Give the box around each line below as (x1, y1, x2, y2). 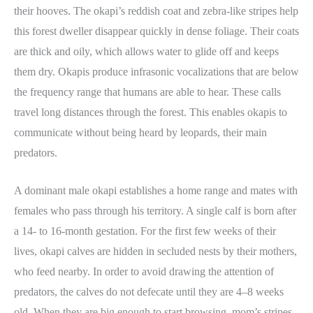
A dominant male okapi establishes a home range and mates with (14, 184, 298, 197)
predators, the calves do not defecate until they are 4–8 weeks (14, 286, 284, 298)
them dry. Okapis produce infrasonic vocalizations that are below (14, 65, 299, 78)
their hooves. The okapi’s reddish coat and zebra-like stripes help (14, 4, 298, 17)
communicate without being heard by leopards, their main (14, 126, 267, 138)
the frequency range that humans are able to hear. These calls (14, 85, 281, 98)
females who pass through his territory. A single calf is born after (14, 205, 296, 217)
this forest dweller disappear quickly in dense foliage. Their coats (14, 24, 299, 37)
